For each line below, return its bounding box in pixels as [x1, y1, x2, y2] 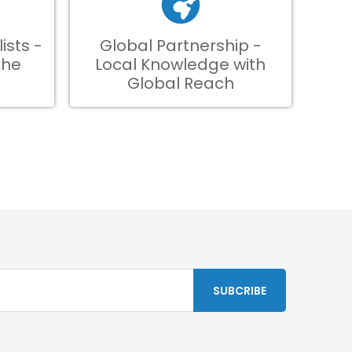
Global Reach [126, 72, 234, 94]
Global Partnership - [99, 35, 262, 57]
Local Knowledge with [95, 53, 266, 75]
